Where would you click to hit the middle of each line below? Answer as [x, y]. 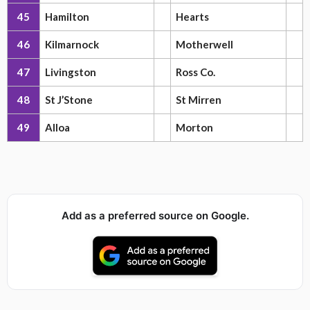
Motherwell [204, 44]
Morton [194, 127]
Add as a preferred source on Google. [155, 216]
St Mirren [199, 100]
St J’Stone [69, 100]
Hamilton [67, 17]
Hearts [192, 17]
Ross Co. [195, 72]
